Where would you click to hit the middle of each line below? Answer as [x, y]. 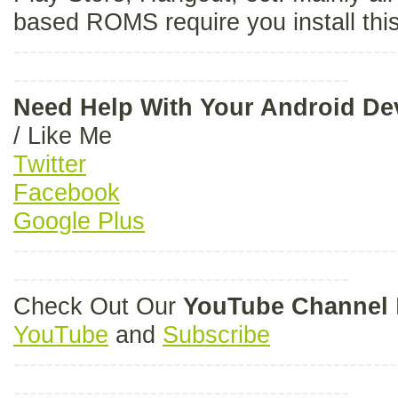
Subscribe [216, 335]
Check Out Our [98, 306]
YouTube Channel [286, 306]
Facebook [67, 193]
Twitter [50, 164]
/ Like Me [66, 136]
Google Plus [79, 221]
